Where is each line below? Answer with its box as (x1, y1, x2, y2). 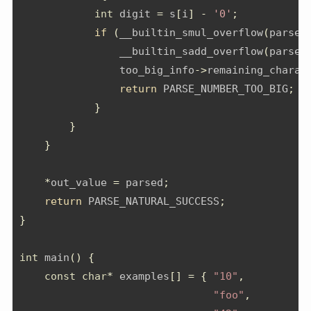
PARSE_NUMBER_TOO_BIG (157, 83, 288, 96)
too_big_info (19, 64, 194, 77)
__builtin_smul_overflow (119, 26, 263, 40)
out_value (51, 176, 113, 190)
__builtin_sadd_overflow (19, 45, 263, 58)
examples (113, 270, 169, 283)
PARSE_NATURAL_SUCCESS (82, 195, 219, 208)
